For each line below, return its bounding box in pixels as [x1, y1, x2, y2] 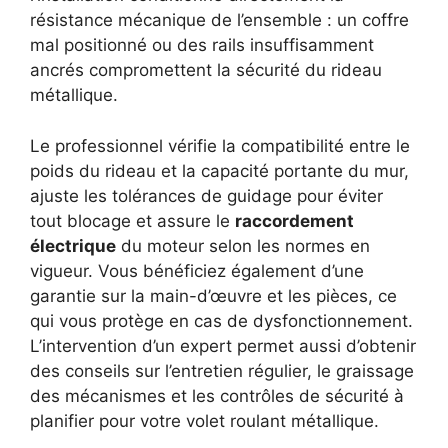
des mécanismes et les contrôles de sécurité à [30, 385, 404, 406]
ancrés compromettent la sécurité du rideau [30, 60, 382, 81]
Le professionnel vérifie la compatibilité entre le [30, 135, 410, 156]
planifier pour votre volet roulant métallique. [30, 410, 379, 431]
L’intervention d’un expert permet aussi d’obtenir [30, 335, 416, 356]
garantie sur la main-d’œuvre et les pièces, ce [30, 285, 397, 306]
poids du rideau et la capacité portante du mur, [30, 160, 409, 181]
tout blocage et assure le [30, 210, 235, 231]
